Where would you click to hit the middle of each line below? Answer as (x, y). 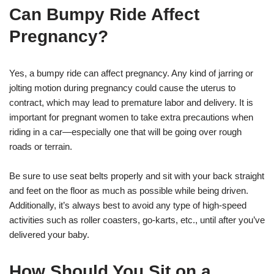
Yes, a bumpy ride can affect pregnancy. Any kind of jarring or (131, 73)
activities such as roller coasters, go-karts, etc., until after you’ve (137, 220)
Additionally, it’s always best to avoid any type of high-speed (128, 206)
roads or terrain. (41, 147)
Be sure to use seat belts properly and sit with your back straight (137, 176)
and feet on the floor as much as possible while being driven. (129, 191)
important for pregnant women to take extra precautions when (131, 117)
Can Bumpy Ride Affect (104, 15)
